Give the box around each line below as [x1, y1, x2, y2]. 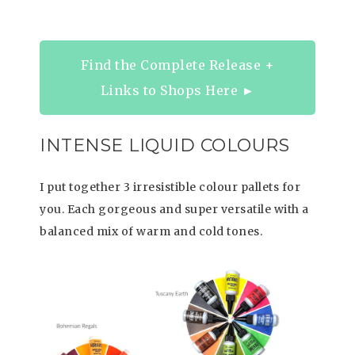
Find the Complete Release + [80, 57, 275, 73]
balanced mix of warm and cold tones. [40, 224, 262, 239]
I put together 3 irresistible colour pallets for [40, 180, 300, 194]
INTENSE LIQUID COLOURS [40, 135, 289, 156]
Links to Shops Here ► [100, 82, 255, 98]
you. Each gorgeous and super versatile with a [40, 202, 309, 216]
